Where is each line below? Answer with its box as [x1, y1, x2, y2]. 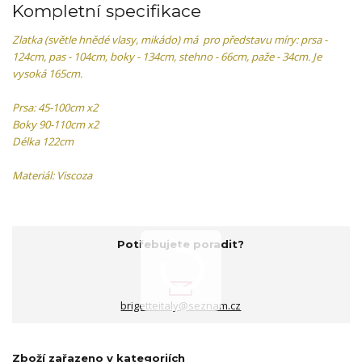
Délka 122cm [12, 133, 76, 149]
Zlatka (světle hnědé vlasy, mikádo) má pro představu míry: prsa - [12, 32, 327, 47]
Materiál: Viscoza [12, 167, 92, 183]
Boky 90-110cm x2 [12, 116, 99, 132]
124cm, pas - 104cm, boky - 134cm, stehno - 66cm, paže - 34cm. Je [12, 48, 322, 64]
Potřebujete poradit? [117, 237, 245, 250]
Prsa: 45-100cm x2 [12, 99, 98, 115]
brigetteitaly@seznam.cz [120, 298, 242, 314]
